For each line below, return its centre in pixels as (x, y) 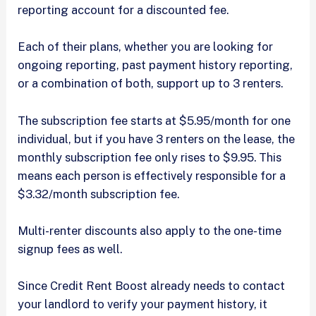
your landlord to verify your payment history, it (143, 304)
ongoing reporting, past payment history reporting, (156, 65)
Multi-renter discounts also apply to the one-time (150, 230)
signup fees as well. (72, 249)
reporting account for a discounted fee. (125, 10)
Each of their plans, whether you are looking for (146, 47)
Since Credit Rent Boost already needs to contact (152, 286)
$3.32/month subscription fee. (100, 194)
